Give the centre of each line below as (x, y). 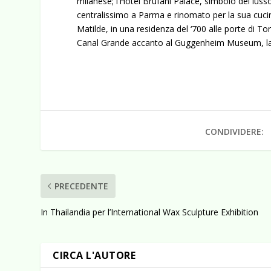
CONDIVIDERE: (235, 131)
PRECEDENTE (82, 186)
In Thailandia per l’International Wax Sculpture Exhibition (150, 212)
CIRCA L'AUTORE (94, 255)
